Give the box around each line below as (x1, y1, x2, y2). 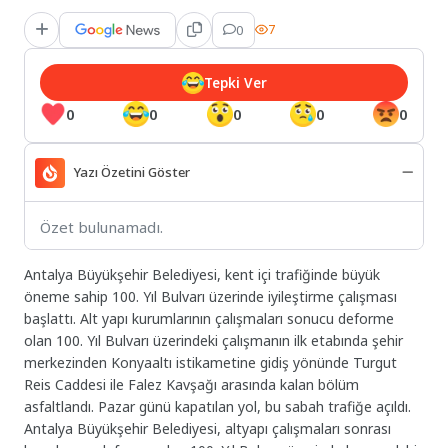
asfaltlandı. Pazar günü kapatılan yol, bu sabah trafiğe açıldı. (24, 397, 416, 417)
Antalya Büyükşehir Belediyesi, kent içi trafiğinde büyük (24, 265, 381, 285)
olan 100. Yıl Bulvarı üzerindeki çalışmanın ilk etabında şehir (24, 331, 404, 351)
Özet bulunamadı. (40, 217, 164, 238)
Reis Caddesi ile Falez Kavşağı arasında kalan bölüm (24, 375, 360, 395)
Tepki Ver (203, 73, 267, 92)
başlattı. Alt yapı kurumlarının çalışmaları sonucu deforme (24, 309, 395, 329)
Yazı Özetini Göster (74, 163, 191, 182)
